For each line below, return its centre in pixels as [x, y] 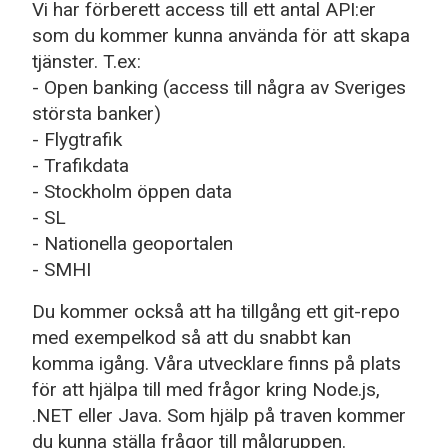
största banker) [96, 113]
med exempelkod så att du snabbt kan [191, 337]
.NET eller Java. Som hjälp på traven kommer [219, 415]
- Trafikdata [80, 165]
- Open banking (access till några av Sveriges [219, 87]
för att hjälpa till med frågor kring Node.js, [206, 389]
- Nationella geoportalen [132, 243]
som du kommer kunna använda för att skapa [221, 35]
